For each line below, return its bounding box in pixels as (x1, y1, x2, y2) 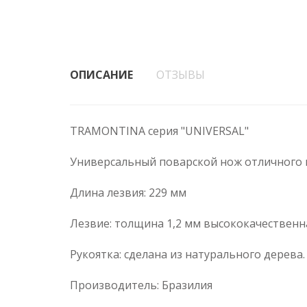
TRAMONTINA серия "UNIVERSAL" (70, 123, 249, 138)
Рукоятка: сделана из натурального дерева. (70, 247, 305, 262)
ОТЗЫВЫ (156, 67, 205, 82)
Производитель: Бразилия (70, 278, 212, 293)
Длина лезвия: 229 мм (70, 185, 186, 200)
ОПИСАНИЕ (70, 67, 133, 82)
